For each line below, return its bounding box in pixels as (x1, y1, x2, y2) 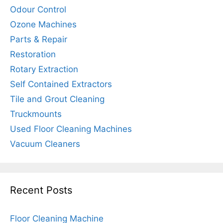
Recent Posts (10, 184, 72, 196)
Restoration (10, 49, 56, 59)
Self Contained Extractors (10, 79, 112, 89)
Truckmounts (10, 109, 62, 119)
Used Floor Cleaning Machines (10, 123, 132, 134)
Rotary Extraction (10, 64, 78, 74)
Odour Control (10, 4, 66, 14)
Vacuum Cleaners (10, 138, 80, 149)
